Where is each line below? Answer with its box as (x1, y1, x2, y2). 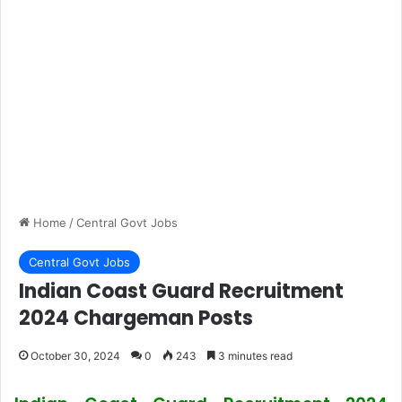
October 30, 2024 (31, 349, 120, 363)
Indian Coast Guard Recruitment (19, 277, 344, 305)
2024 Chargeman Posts (19, 304, 253, 332)
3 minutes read (215, 349, 293, 363)
